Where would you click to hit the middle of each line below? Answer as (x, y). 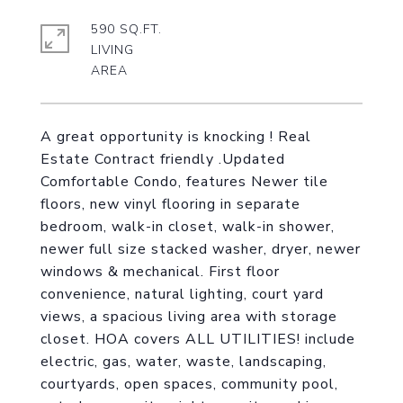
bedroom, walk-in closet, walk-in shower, (188, 227)
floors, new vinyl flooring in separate (170, 204)
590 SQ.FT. (126, 29)
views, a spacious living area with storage (189, 317)
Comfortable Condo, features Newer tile (184, 182)
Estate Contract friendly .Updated (163, 159)
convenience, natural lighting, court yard (182, 294)
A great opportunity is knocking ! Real (176, 137)
